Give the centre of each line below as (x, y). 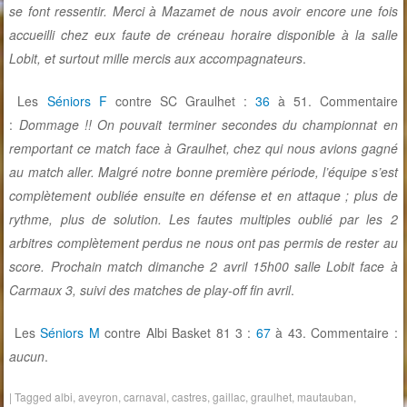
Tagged (35, 397)
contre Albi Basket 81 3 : (178, 333)
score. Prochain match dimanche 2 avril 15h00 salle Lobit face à (203, 267)
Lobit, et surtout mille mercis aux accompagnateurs (156, 59)
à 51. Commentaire (333, 101)
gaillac (229, 397)
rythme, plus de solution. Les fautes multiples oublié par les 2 (203, 219)
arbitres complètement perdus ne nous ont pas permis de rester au (203, 243)
